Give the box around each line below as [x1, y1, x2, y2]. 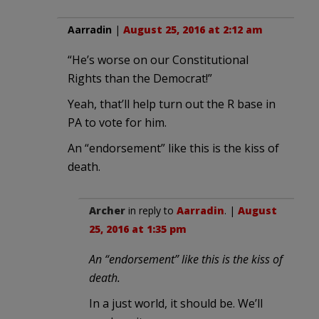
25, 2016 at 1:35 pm [89, 221, 187, 236]
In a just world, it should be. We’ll [89, 295, 263, 311]
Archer [89, 203, 125, 217]
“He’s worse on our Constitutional [68, 51, 249, 68]
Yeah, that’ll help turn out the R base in [68, 95, 276, 112]
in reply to [125, 203, 177, 217]
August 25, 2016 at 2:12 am [123, 22, 263, 36]
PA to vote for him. [68, 114, 167, 130]
